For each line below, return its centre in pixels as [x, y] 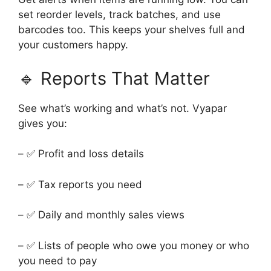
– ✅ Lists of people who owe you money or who [134, 245]
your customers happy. [73, 45]
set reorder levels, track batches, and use [119, 15]
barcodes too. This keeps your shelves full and [132, 30]
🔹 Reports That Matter [114, 78]
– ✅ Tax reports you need [80, 184]
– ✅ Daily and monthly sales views [101, 215]
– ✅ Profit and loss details [81, 154]
